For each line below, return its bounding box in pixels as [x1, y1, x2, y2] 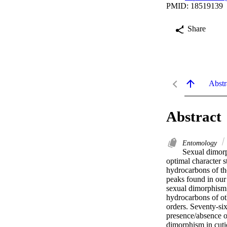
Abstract [166, 108, 221, 125]
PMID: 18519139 [166, 2, 223, 11]
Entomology [182, 139, 219, 147]
